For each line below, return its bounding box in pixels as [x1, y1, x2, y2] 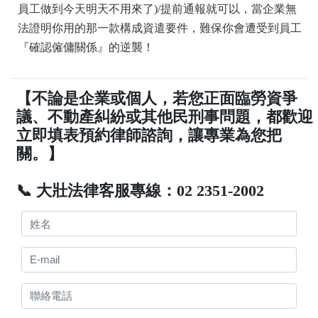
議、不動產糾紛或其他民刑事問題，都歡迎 [16, 108, 314, 126]
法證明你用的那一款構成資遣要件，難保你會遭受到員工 [18, 22, 302, 35]
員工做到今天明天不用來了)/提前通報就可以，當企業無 [18, 3, 297, 16]
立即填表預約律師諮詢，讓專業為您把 [16, 126, 283, 145]
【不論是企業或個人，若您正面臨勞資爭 [16, 89, 298, 108]
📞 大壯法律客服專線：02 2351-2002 [16, 182, 265, 200]
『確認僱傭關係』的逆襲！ [18, 41, 154, 54]
